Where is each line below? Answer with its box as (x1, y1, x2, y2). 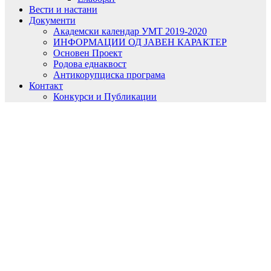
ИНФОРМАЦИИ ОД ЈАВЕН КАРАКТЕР (53, 36, 227, 47)
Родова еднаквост (53, 58, 126, 69)
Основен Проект (53, 47, 122, 58)
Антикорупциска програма (53, 69, 165, 80)
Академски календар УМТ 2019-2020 (53, 25, 207, 36)
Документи (29, 15, 76, 25)
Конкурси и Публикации (53, 91, 157, 102)
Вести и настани (29, 4, 97, 15)
